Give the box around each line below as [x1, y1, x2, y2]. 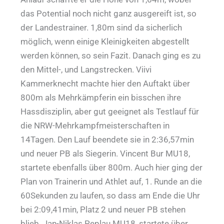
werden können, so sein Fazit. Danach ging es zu [20, 50, 201, 61]
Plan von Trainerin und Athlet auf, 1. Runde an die [20, 176, 202, 187]
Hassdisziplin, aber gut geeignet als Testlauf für [20, 106, 199, 117]
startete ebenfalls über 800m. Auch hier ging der [20, 162, 203, 173]
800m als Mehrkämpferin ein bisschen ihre [20, 92, 181, 103]
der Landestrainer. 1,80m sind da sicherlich [20, 22, 182, 33]
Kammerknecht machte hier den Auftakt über [20, 78, 190, 89]
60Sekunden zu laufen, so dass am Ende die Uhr [20, 190, 200, 201]
